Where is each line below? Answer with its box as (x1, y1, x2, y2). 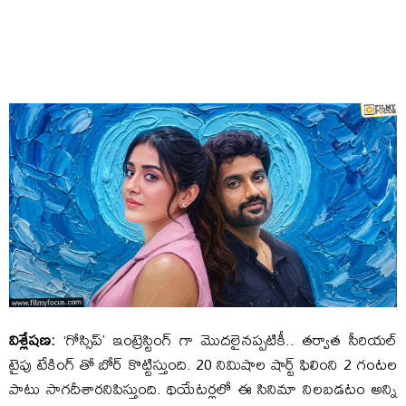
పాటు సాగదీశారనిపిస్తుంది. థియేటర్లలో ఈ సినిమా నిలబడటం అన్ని (9, 372, 397, 403)
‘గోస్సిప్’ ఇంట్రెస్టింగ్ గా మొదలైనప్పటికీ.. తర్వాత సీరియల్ (55, 324, 397, 354)
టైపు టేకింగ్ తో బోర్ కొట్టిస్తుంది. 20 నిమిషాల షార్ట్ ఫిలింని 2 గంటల (9, 348, 397, 379)
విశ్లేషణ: (9, 324, 55, 354)
